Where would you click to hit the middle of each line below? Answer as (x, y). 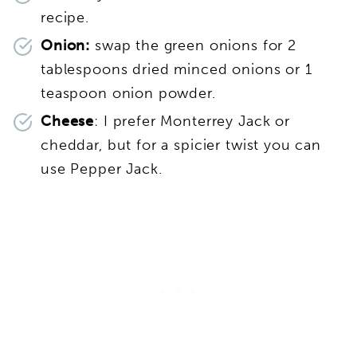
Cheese (68, 122)
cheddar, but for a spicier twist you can (181, 145)
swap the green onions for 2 (193, 46)
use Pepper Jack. (104, 169)
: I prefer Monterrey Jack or (192, 122)
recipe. (65, 18)
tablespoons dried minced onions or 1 (177, 70)
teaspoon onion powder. (133, 94)
